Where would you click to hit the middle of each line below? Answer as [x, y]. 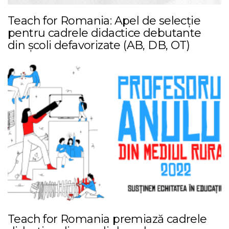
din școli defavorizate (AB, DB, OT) [99, 45]
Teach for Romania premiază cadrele [107, 219]
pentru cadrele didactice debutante [105, 33]
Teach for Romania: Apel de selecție [104, 20]
